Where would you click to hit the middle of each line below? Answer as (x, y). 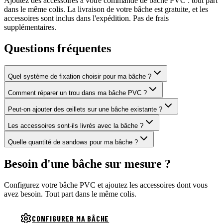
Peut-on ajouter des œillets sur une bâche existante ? (85, 110)
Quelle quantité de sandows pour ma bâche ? (73, 142)
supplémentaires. (30, 27)
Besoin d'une (38, 164)
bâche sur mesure (117, 164)
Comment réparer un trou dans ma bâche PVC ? (77, 93)
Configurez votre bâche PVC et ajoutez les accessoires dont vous (106, 185)
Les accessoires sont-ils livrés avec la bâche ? (76, 126)
